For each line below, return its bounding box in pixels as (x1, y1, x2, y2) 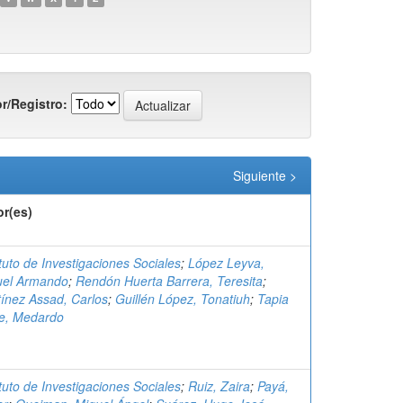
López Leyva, (188, 254, 264, 272)
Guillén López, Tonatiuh (115, 290, 250, 308)
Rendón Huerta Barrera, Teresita (76, 272, 263, 290)
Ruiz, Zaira (188, 377, 250, 395)
